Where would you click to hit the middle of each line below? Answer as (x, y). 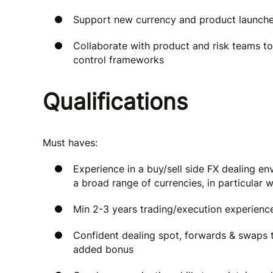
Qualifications (115, 101)
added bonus (103, 249)
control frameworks (119, 60)
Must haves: (70, 143)
